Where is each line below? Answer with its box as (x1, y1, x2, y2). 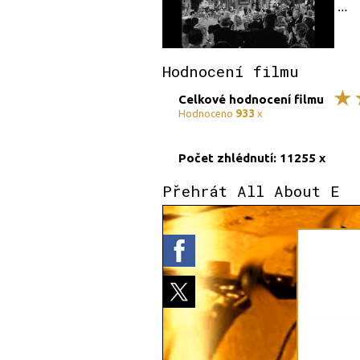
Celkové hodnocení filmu (178, 92, 324, 106)
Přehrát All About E (162, 181, 340, 202)
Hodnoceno (178, 107, 235, 119)
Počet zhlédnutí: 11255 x (178, 150, 325, 165)
